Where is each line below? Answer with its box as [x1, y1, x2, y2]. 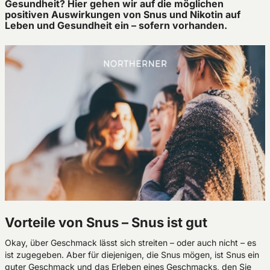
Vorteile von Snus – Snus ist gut [5, 215, 207, 230]
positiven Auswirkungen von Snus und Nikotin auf [5, 8, 240, 20]
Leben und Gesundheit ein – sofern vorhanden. [5, 19, 227, 31]
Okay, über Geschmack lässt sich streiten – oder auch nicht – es [5, 237, 256, 248]
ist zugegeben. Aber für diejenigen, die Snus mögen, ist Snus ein [5, 250, 259, 260]
